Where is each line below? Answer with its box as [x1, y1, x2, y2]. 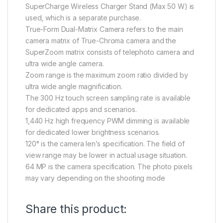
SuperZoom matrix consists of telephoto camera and [25, 48, 195, 57]
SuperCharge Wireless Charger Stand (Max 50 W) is [25, 2, 195, 11]
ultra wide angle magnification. [25, 82, 122, 91]
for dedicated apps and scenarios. [25, 105, 137, 114]
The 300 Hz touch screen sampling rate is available [25, 94, 191, 103]
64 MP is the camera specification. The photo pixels [25, 162, 193, 171]
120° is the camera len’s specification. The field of [25, 139, 185, 148]
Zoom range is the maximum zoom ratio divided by [25, 71, 188, 80]
